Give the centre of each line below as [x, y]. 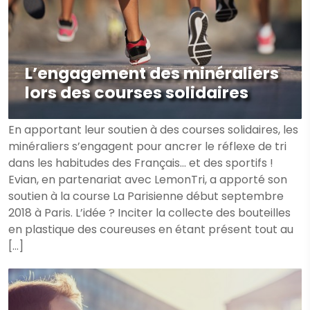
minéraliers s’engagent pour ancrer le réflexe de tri [147, 146]
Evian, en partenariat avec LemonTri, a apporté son [148, 180]
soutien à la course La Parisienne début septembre [146, 196]
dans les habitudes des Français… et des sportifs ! [141, 163]
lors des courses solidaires [137, 92]
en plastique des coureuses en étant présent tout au [151, 229]
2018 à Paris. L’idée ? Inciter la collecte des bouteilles [149, 213]
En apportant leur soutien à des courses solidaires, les [153, 130]
